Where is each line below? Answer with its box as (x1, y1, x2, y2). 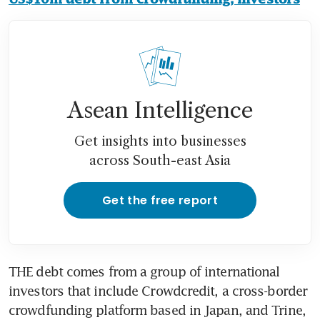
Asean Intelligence (67, 96, 253, 124)
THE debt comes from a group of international (9, 263, 280, 279)
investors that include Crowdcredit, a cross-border (9, 282, 308, 299)
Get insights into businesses (74, 133, 246, 149)
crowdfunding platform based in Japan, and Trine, (9, 301, 306, 318)
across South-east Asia (89, 152, 231, 169)
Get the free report (101, 191, 219, 209)
